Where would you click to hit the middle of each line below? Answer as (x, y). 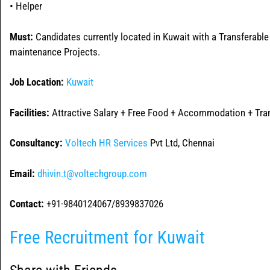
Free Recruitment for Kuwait (107, 237)
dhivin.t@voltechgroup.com (92, 173)
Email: (22, 173)
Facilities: (30, 112)
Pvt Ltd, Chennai (181, 143)
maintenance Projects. (55, 52)
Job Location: (37, 82)
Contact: (27, 204)
